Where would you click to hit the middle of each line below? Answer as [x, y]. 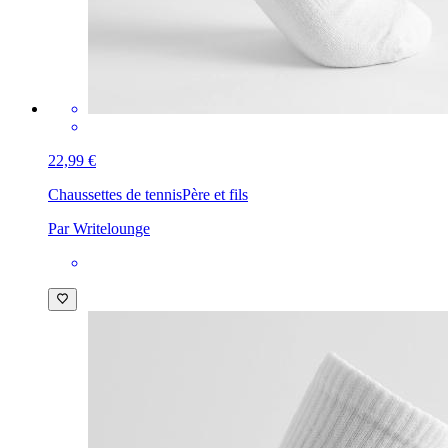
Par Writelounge [99, 229]
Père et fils [215, 195]
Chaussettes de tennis [115, 195]
